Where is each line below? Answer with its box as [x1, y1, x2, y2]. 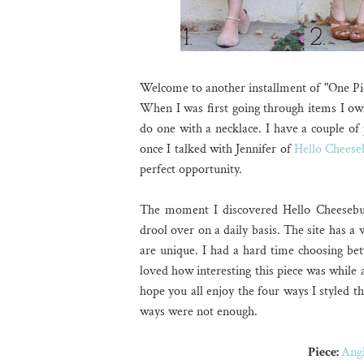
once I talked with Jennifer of [140, 141, 294, 158]
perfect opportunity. [140, 161, 245, 178]
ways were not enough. [140, 303, 258, 320]
